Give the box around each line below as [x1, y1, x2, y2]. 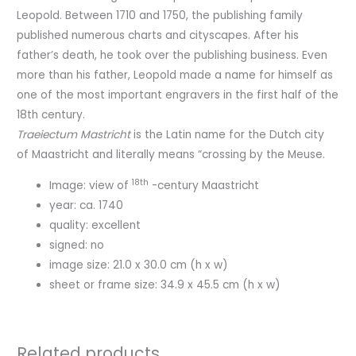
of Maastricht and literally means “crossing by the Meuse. [17, 147, 326, 163]
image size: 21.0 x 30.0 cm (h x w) [49, 257, 229, 273]
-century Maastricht [149, 177, 260, 193]
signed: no [49, 237, 105, 253]
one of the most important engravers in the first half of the [17, 87, 339, 103]
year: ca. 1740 [49, 197, 124, 213]
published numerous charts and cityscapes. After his [17, 28, 300, 44]
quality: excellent [49, 217, 141, 233]
